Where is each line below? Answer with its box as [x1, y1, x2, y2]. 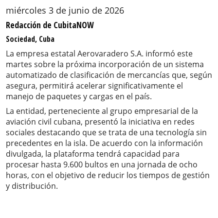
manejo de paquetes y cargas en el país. [6, 91, 152, 102]
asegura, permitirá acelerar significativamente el [6, 80, 183, 91]
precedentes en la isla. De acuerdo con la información [6, 138, 203, 149]
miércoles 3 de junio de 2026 [6, 4, 124, 17]
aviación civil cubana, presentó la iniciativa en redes [6, 116, 195, 127]
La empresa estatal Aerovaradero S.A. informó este [6, 48, 193, 59]
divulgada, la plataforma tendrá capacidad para [6, 148, 180, 160]
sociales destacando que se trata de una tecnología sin [6, 127, 207, 138]
